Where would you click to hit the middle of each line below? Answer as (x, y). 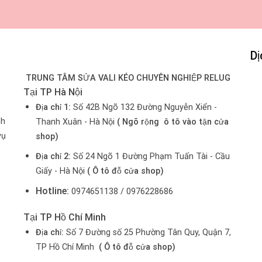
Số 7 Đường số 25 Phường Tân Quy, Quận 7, (148, 233)
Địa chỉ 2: (54, 157)
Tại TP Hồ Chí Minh (65, 218)
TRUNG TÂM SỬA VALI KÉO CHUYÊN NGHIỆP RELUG (127, 78)
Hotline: (52, 191)
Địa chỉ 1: (53, 107)
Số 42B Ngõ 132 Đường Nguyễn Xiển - (144, 107)
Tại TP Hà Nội (53, 92)
